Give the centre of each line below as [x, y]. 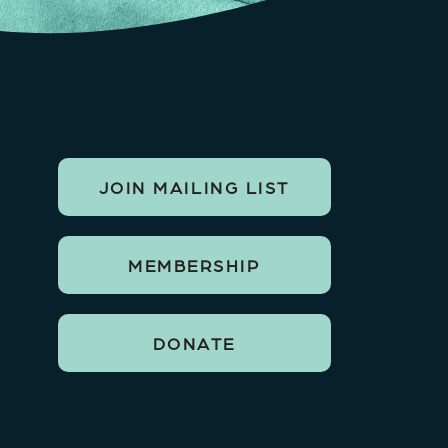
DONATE [194, 343]
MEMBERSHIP [194, 265]
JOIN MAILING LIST [194, 187]
